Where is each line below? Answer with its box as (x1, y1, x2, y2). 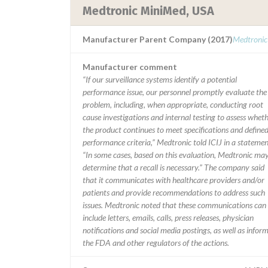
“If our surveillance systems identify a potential (83, 74, 237, 84)
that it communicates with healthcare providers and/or (83, 175, 264, 185)
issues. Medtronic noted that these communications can (83, 200, 266, 210)
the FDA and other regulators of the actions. (83, 237, 229, 248)
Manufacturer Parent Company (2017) (83, 34, 233, 44)
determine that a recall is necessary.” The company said (83, 162, 264, 172)
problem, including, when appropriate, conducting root (83, 99, 263, 109)
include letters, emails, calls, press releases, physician (83, 212, 254, 223)
